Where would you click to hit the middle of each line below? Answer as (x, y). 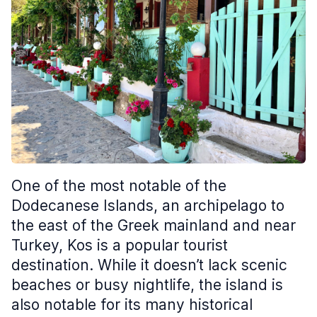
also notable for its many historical (132, 305)
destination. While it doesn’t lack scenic (149, 265)
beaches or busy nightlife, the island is (147, 285)
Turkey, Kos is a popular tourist (120, 245)
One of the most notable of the (119, 186)
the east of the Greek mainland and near (154, 225)
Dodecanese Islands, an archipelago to (148, 206)
